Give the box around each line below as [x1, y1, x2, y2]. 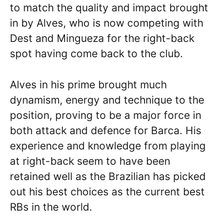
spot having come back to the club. [10, 47, 189, 60]
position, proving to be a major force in [10, 109, 201, 121]
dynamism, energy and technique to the [10, 93, 204, 106]
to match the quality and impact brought [10, 1, 208, 14]
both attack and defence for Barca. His [10, 124, 201, 137]
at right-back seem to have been [10, 154, 170, 167]
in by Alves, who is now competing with [10, 17, 203, 29]
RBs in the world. [10, 200, 92, 213]
